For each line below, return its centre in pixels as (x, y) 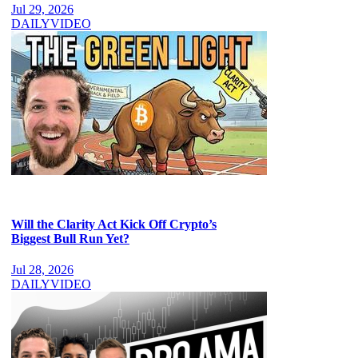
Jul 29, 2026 (42, 9)
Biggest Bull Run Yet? (70, 239)
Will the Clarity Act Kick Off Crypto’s (114, 224)
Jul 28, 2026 (42, 270)
